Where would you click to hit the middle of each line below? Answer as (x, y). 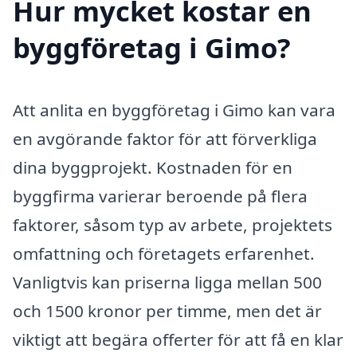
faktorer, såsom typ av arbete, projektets (173, 225)
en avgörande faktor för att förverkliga (165, 139)
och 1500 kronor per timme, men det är (167, 311)
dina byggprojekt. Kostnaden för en (153, 168)
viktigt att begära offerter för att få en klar (178, 340)
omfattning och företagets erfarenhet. (164, 254)
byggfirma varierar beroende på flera (160, 196)
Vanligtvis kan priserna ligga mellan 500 (167, 282)
